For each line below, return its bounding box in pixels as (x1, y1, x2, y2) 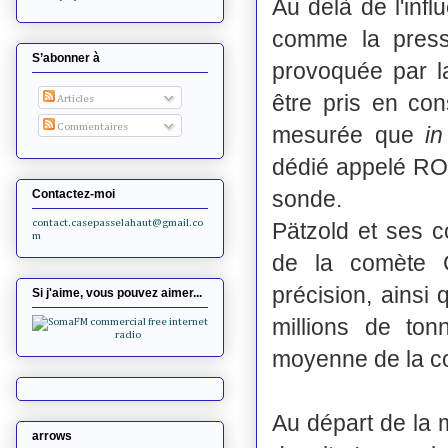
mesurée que (272, 121, 426, 148)
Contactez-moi (32, 187, 115, 202)
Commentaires (54, 121, 128, 133)
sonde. (272, 185, 348, 212)
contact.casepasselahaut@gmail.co (32, 217, 203, 229)
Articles (54, 92, 94, 104)
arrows (32, 429, 72, 444)
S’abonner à (32, 51, 100, 66)
